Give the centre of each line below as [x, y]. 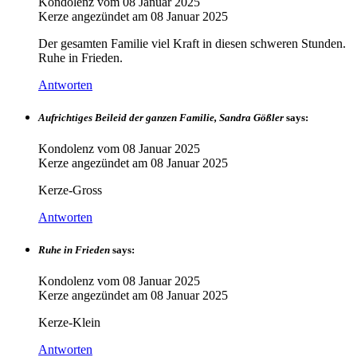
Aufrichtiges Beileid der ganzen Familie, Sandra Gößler [161, 117]
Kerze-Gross [70, 190]
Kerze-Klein [69, 323]
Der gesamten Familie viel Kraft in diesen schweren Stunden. [192, 43]
